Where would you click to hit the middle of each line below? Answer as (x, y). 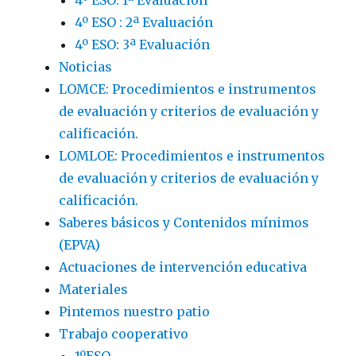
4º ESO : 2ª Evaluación (144, 22)
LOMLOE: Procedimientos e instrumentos (192, 155)
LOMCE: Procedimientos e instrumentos (188, 89)
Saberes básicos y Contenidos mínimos (184, 222)
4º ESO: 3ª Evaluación (143, 44)
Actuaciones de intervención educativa (183, 267)
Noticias (86, 66)
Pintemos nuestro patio (135, 311)
